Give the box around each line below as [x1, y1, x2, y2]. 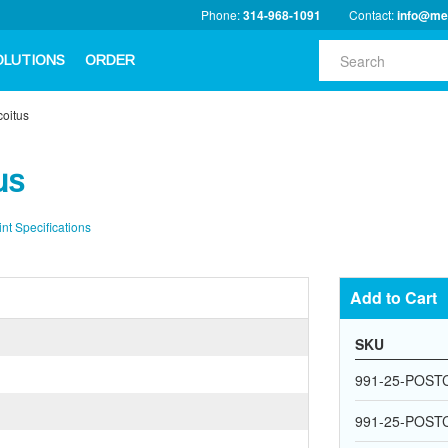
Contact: [349, 6, 397, 23]
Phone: [201, 6, 243, 23]
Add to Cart [350, 286, 437, 309]
